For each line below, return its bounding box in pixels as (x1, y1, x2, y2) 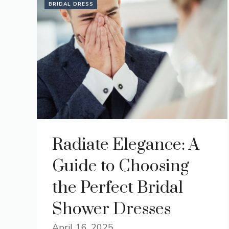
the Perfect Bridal (52, 177, 183, 198)
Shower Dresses (52, 199, 171, 220)
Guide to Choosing (52, 156, 189, 177)
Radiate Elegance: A (52, 134, 199, 155)
